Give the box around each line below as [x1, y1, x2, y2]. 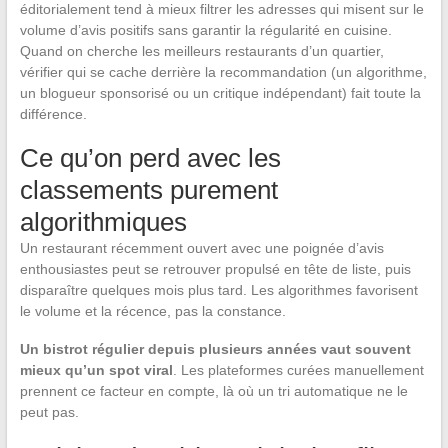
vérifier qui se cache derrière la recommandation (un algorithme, [19, 64, 427, 81]
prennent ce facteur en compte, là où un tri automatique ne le [19, 383, 408, 400]
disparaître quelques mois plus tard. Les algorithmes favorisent [19, 282, 418, 299]
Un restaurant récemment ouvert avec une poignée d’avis [19, 240, 384, 257]
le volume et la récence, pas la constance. [19, 303, 286, 320]
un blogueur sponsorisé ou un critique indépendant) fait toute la [19, 85, 421, 102]
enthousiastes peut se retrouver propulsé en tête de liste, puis [19, 261, 411, 278]
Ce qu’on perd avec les [19, 143, 281, 174]
